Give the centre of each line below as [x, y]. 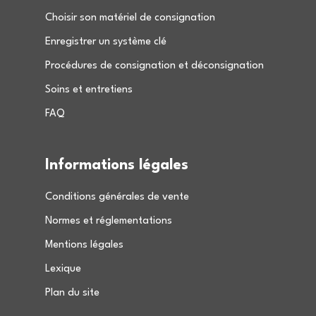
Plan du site [72, 293]
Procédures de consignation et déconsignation [154, 66]
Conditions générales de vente [117, 197]
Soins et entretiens [89, 90]
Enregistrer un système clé [106, 42]
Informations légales [117, 165]
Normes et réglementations [109, 221]
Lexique [63, 269]
